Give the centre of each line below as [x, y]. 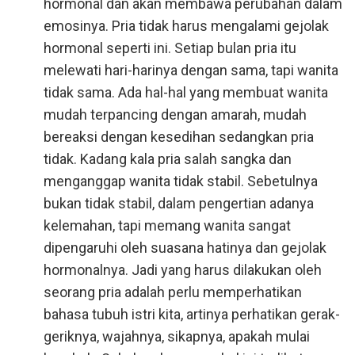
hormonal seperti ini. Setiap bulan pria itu [170, 48]
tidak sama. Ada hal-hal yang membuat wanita [186, 92]
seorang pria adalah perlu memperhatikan [173, 292]
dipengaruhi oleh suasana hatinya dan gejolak [185, 248]
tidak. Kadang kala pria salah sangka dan [168, 159]
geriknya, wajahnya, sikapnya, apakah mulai [177, 336]
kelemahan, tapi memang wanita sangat [167, 225]
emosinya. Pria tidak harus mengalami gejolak [186, 26]
